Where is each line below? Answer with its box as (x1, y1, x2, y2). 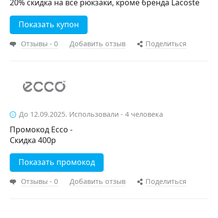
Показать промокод (18, 157, 95, 167)
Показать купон (18, 19, 79, 30)
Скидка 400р (10, 135, 56, 145)
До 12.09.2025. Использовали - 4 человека (19, 109, 163, 119)
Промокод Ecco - (10, 124, 73, 135)
